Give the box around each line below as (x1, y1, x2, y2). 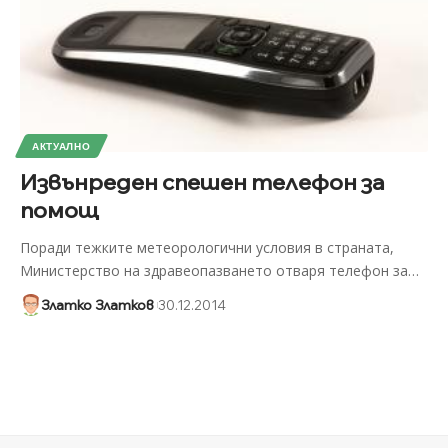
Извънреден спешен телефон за (19, 168, 384, 197)
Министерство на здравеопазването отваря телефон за (19, 261, 408, 281)
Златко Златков (40, 297, 154, 314)
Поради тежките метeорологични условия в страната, (19, 238, 394, 258)
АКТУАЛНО (31, 140, 91, 153)
